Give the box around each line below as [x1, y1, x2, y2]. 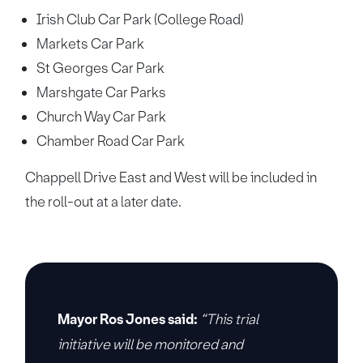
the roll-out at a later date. [25, 193, 182, 211]
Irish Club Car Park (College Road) [36, 11, 245, 28]
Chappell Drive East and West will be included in [25, 169, 318, 186]
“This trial [200, 310, 259, 328]
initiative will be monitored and [58, 335, 244, 353]
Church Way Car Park [36, 108, 167, 126]
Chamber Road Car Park [36, 132, 186, 150]
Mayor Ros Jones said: [58, 310, 199, 329]
